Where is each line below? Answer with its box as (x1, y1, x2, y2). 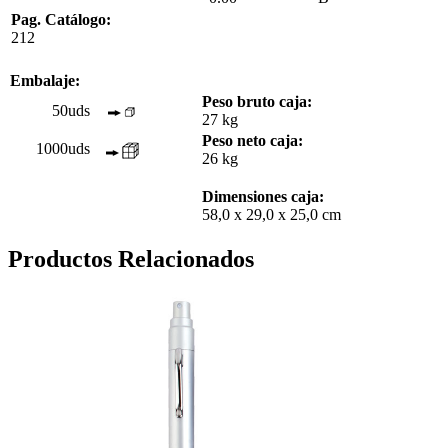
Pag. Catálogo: (11, 10, 111, 28)
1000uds (36, 139, 90, 157)
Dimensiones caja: (202, 187, 324, 205)
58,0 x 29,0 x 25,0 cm (202, 205, 341, 223)
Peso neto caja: (202, 131, 303, 149)
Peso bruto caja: (202, 92, 312, 110)
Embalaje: (10, 71, 80, 89)
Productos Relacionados (8, 245, 254, 272)
